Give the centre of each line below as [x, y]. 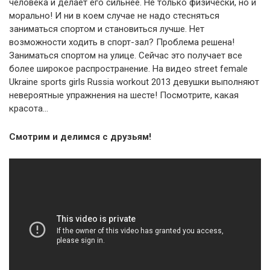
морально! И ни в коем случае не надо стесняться [114, 16]
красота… [29, 108]
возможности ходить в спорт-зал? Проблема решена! [122, 42]
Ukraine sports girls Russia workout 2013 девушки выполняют [134, 82]
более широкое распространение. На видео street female [128, 69]
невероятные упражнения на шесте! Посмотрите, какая [124, 95]
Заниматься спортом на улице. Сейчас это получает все [126, 55]
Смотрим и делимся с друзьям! [80, 137]
